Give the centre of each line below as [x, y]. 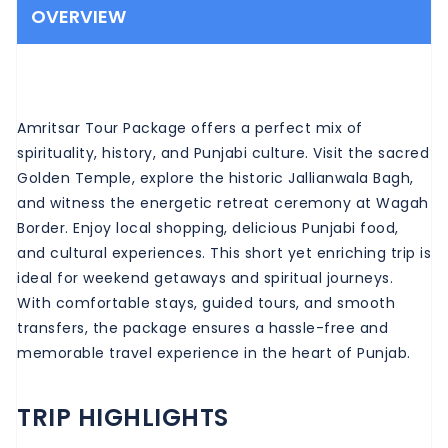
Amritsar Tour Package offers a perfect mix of [190, 128]
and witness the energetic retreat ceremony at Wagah [223, 203]
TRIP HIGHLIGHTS [123, 418]
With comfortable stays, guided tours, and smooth [206, 303]
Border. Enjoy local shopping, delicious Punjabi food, [208, 228]
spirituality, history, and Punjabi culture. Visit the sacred [223, 153]
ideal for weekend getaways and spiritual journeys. [205, 278]
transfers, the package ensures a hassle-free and [202, 328]
